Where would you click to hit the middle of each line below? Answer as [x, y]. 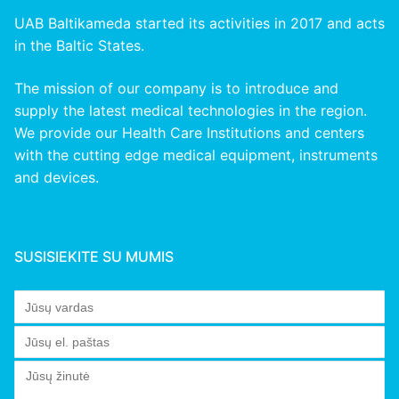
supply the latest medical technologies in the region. [191, 110]
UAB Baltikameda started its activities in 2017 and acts [199, 24]
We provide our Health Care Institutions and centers [189, 132]
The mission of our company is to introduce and [176, 88]
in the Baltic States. [79, 46]
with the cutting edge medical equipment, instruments [196, 155]
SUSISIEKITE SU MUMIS [94, 256]
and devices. [57, 177]
